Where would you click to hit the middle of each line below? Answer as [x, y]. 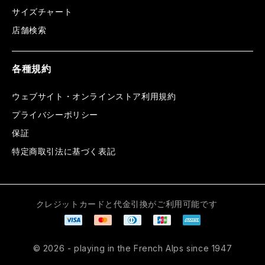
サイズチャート [42, 12]
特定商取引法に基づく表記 [64, 151]
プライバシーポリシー [55, 115]
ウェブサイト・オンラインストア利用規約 [94, 96]
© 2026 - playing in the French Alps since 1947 [132, 248]
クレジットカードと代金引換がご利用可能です [127, 204]
